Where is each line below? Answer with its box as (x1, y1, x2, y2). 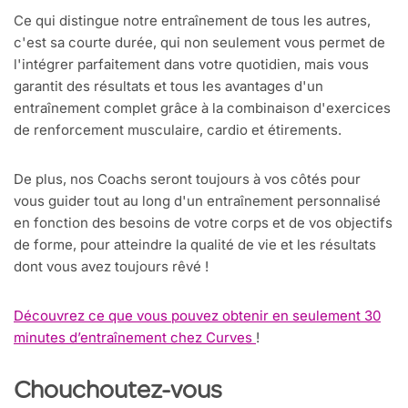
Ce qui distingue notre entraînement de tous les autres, (14, 12, 371, 30)
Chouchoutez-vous (14, 380, 222, 406)
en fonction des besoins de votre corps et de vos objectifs (14, 214, 393, 232)
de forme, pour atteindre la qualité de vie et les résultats (14, 236, 376, 254)
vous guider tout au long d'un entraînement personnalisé (14, 192, 381, 210)
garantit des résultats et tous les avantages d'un (14, 77, 323, 96)
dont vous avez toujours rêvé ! (14, 258, 209, 276)
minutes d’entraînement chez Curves (14, 329, 256, 347)
